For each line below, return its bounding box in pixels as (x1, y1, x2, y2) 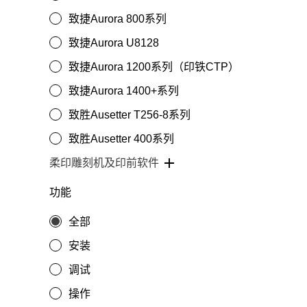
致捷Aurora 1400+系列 (69, 85, 179, 97)
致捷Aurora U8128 (69, 37, 159, 49)
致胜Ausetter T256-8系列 (69, 109, 191, 121)
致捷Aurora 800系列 (69, 13, 167, 25)
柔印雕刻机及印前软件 (49, 157, 159, 169)
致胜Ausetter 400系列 (69, 133, 174, 145)
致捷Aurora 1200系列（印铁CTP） (69, 61, 239, 73)
